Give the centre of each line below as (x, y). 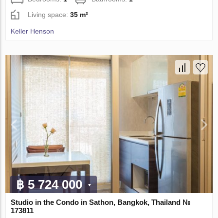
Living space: (49, 14)
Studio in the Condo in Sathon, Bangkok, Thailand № (101, 202)
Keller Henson (33, 31)
